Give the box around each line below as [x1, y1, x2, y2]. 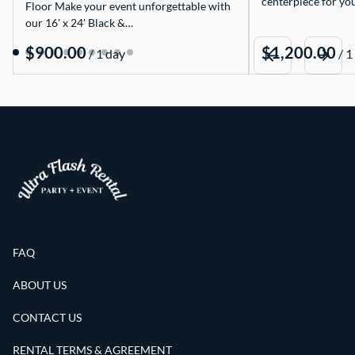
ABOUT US [13, 278, 67, 292]
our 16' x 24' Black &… [25, 15, 133, 29]
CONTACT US [13, 311, 82, 325]
